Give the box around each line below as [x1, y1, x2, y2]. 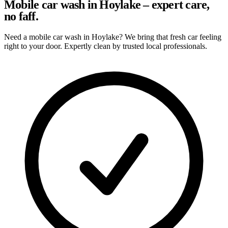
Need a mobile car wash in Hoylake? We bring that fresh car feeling [4, 32, 221, 41]
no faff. [4, 9, 38, 23]
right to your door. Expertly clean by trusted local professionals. [4, 41, 207, 50]
